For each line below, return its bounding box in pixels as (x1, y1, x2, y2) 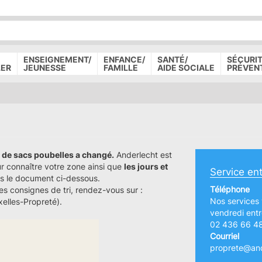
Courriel (210, 231, 239, 241)
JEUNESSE (23, 63, 66, 73)
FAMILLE (103, 63, 138, 73)
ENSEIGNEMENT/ (23, 54, 91, 64)
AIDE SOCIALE (157, 63, 215, 73)
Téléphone (210, 184, 250, 194)
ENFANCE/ (103, 54, 145, 64)
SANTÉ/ (157, 54, 188, 64)
